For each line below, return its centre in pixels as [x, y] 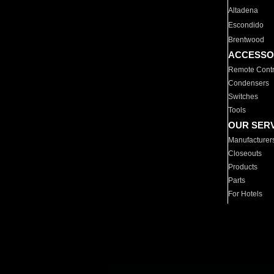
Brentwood [246, 40]
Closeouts [245, 154]
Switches [243, 97]
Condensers [249, 83]
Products [243, 167]
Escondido [246, 25]
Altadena [243, 10]
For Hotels [246, 194]
